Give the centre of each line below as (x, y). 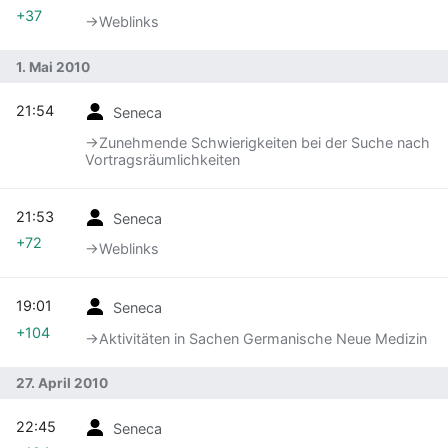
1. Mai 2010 (53, 67)
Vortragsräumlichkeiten (162, 159)
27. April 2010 (62, 383)
